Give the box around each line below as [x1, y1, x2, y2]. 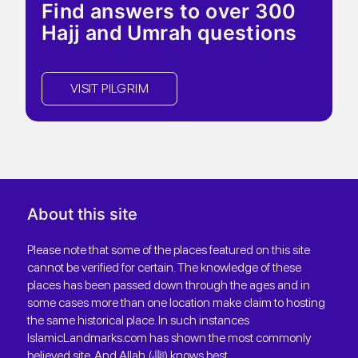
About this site [27, 204, 137, 224]
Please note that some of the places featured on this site [27, 241, 310, 257]
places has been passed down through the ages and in [27, 276, 310, 292]
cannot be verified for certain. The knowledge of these [27, 259, 301, 275]
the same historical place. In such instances [27, 312, 249, 328]
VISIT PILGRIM [70, 81, 149, 97]
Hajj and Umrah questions [41, 20, 297, 45]
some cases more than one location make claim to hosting [27, 294, 325, 310]
